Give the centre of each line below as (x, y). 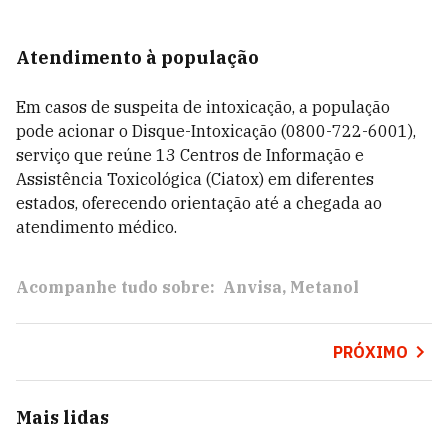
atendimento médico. (96, 227)
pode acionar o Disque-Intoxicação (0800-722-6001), (216, 131)
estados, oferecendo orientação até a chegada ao (199, 203)
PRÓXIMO (370, 352)
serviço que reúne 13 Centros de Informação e (190, 155)
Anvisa (252, 287)
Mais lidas (62, 417)
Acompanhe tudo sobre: (115, 287)
